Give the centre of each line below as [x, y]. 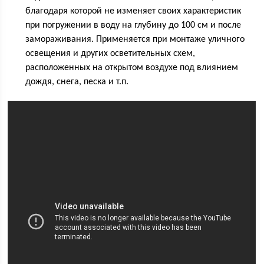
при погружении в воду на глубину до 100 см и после [133, 26]
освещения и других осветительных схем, [110, 54]
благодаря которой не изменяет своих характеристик [133, 11]
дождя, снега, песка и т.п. [77, 82]
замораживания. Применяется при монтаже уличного [135, 40]
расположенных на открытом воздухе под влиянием [132, 68]
